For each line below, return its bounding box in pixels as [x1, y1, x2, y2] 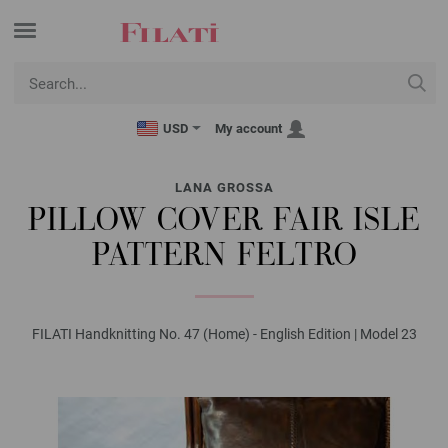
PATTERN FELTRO [91, 241, 357, 274]
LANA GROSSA [174, 180, 274, 195]
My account [215, 121, 282, 136]
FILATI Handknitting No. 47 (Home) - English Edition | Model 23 [31, 326, 417, 342]
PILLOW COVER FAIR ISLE [28, 206, 420, 239]
